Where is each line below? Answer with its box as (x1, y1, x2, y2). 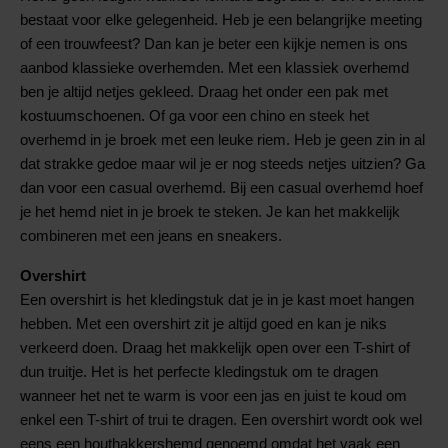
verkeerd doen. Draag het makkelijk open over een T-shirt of (20, 339, 410, 357)
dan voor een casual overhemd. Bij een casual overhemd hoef (20, 179, 423, 197)
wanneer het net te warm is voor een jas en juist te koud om (20, 387, 407, 405)
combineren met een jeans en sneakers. (20, 227, 282, 245)
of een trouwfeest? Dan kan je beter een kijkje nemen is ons (20, 35, 408, 53)
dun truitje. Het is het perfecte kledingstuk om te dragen (20, 363, 378, 381)
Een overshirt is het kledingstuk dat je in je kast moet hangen (20, 291, 414, 309)
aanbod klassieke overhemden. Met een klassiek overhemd (20, 59, 409, 77)
